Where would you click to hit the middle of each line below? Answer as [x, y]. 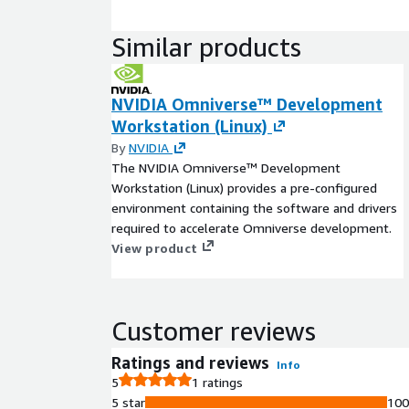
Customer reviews [214, 330]
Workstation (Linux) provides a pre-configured [244, 187]
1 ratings [217, 382]
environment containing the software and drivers [254, 207]
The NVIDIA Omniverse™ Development [226, 167]
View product [154, 247]
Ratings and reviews [190, 362]
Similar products [206, 47]
